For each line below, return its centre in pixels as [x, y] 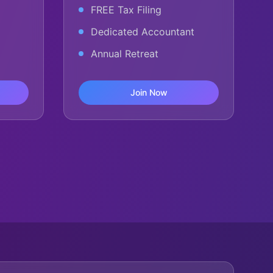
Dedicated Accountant [143, 32]
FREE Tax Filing [126, 10]
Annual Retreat [125, 54]
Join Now [149, 92]
